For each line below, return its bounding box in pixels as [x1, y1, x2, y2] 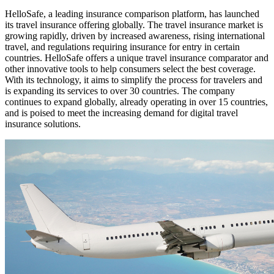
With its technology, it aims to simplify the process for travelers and [5, 75, 262, 85]
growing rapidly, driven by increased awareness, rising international [5, 31, 265, 41]
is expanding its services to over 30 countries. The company [5, 86, 235, 96]
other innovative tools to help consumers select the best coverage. [5, 64, 256, 74]
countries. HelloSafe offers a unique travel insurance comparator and [5, 53, 268, 63]
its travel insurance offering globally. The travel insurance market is [5, 20, 263, 30]
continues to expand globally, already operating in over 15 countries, [5, 97, 268, 107]
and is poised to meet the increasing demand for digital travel [5, 108, 238, 118]
